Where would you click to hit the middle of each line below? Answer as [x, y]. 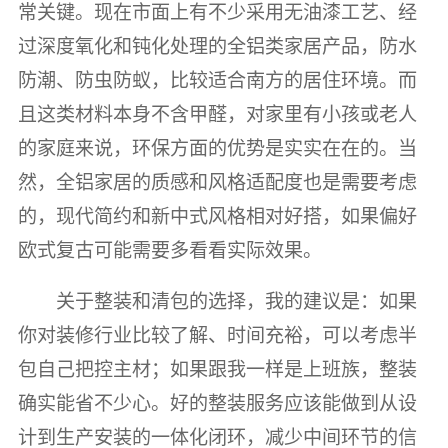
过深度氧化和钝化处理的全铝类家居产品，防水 [217, 47]
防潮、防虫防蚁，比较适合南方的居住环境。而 [217, 81]
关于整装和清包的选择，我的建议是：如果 [237, 301]
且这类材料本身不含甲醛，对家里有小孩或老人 [217, 115]
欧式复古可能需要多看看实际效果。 [169, 251]
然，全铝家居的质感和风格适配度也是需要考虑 [217, 183]
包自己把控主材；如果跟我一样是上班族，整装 [217, 369]
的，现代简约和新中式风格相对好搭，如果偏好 [217, 217]
